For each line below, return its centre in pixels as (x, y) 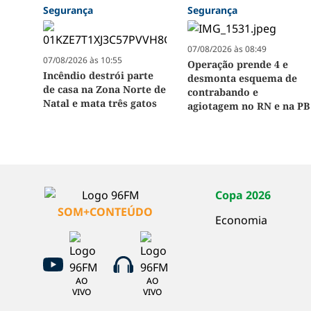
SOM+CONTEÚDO (105, 212)
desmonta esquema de (243, 78)
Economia (242, 220)
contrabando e (223, 92)
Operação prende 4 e (238, 65)
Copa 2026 (243, 195)
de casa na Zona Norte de (104, 90)
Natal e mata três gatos (100, 103)
